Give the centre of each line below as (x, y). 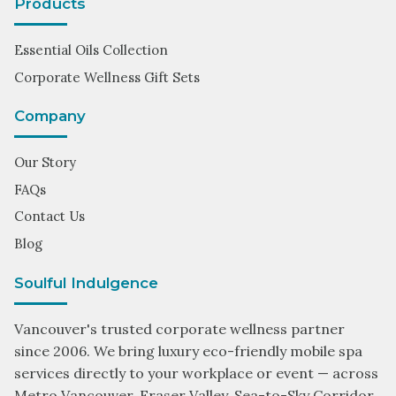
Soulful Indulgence (86, 282)
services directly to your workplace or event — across (196, 373)
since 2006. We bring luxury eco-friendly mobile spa (188, 350)
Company (50, 116)
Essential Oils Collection (91, 49)
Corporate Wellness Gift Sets (107, 77)
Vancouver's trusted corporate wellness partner (179, 328)
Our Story (45, 163)
